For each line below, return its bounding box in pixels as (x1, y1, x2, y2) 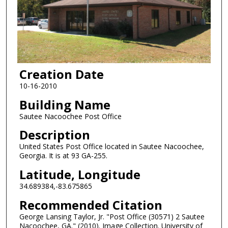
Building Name (19, 96, 110, 113)
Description (19, 126, 90, 144)
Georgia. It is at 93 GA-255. (19, 151, 107, 161)
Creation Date (19, 66, 104, 83)
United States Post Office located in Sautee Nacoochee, (19, 141, 204, 152)
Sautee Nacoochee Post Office (19, 111, 122, 121)
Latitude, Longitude (19, 166, 140, 183)
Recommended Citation (19, 196, 162, 213)
